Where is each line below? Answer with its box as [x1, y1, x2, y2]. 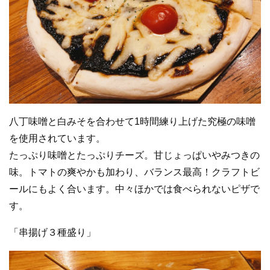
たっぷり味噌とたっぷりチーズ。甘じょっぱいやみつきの [9, 149, 260, 160]
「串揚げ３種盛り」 [9, 227, 96, 237]
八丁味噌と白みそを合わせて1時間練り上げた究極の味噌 [9, 116, 256, 127]
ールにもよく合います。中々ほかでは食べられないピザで [9, 183, 260, 194]
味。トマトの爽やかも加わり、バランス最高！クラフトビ [9, 166, 260, 177]
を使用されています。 [9, 133, 115, 143]
